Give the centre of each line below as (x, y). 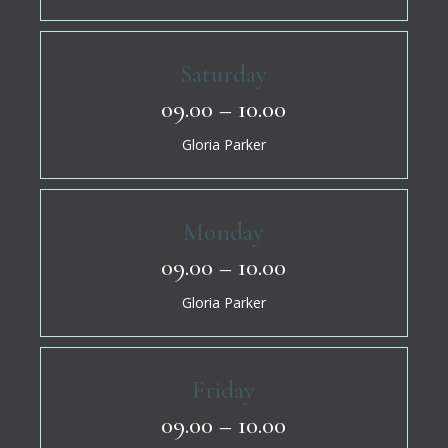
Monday (224, 232)
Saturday (224, 74)
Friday (224, 390)
